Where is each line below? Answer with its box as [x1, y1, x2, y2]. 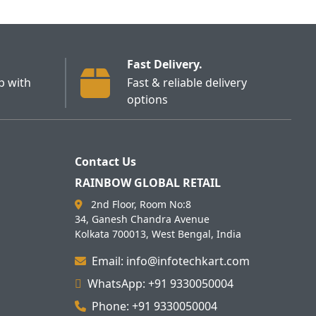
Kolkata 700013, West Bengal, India [75, 227, 242, 241]
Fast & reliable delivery [126, 75, 247, 91]
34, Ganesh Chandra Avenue [75, 212, 210, 226]
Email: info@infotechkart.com [92, 253, 250, 269]
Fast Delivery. [126, 56, 202, 73]
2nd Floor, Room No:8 [88, 197, 192, 212]
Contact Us [75, 154, 137, 170]
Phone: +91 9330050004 [92, 298, 218, 315]
